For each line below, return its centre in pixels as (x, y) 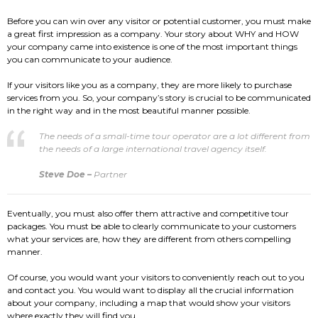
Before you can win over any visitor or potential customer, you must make (159, 21)
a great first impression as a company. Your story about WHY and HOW (153, 34)
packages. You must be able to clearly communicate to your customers (152, 226)
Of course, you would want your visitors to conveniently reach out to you (156, 277)
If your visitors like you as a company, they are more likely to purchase (149, 85)
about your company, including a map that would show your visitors (149, 303)
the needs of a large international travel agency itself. (153, 149)
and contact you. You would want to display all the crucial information (150, 290)
